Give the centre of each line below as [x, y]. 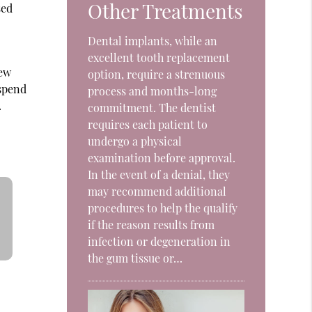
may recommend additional [157, 192]
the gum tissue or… [135, 258]
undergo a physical [135, 141]
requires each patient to [148, 125]
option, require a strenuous [157, 75]
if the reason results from [151, 225]
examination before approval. [162, 158]
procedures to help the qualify [163, 208]
